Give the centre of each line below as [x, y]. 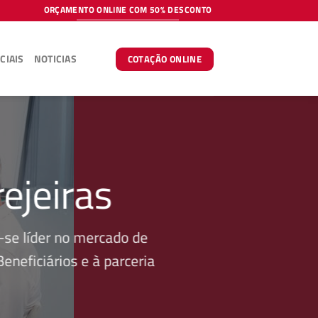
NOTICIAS [55, 59]
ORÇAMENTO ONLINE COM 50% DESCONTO [128, 10]
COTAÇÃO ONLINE [165, 59]
